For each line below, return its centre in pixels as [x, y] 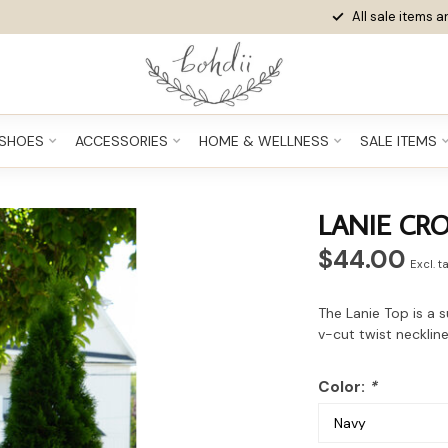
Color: [344, 387]
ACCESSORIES [121, 141]
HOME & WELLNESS [263, 141]
